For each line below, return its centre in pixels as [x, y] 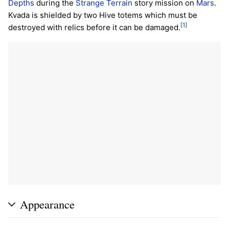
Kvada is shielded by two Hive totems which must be [103, 15]
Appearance [47, 204]
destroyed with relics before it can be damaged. [94, 28]
